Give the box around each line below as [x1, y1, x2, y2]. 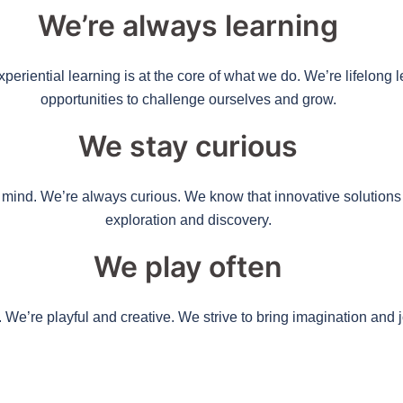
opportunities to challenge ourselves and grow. [40, 91, 336, 107]
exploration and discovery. [104, 211, 272, 228]
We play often [94, 248, 282, 284]
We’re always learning [38, 7, 338, 43]
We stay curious [78, 128, 298, 164]
